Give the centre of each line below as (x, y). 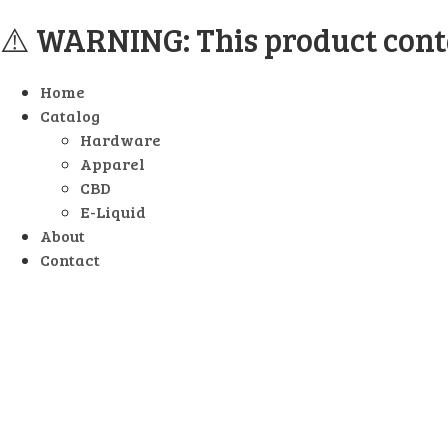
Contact (70, 259)
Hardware (120, 139)
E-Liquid (113, 211)
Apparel (112, 163)
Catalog (70, 115)
